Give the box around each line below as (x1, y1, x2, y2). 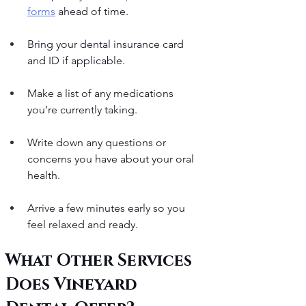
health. (27, 169, 60, 182)
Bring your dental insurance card (27, 38, 186, 51)
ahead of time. (55, 5, 128, 18)
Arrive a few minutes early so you (27, 201, 188, 215)
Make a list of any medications (27, 87, 176, 100)
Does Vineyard (5, 274, 141, 296)
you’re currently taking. (27, 103, 137, 117)
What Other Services (5, 250, 196, 273)
